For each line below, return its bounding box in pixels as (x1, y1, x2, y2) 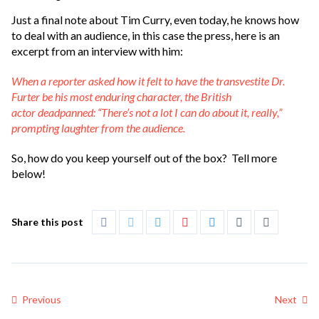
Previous (20, 293, 61, 306)
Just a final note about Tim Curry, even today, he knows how (11, 13, 299, 27)
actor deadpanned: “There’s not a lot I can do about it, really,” (11, 105, 282, 120)
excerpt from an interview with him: (11, 44, 183, 58)
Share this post (11, 216, 83, 229)
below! (11, 167, 46, 181)
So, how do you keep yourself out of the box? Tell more (11, 151, 277, 165)
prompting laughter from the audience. (11, 121, 185, 135)
